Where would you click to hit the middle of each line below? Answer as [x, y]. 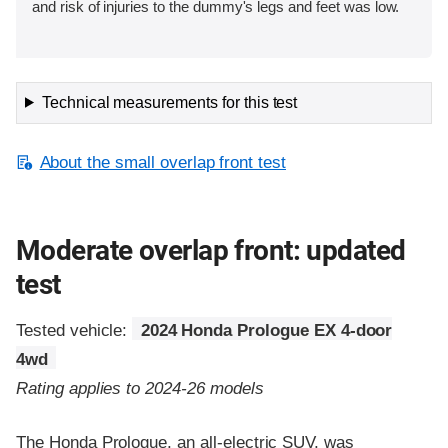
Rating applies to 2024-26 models [140, 389]
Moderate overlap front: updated [211, 250]
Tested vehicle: [74, 331]
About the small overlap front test [163, 162]
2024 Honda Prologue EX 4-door [266, 331]
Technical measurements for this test [169, 102]
